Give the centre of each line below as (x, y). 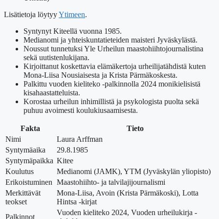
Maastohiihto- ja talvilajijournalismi (111, 182)
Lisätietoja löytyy (31, 15)
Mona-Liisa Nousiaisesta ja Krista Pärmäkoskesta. (100, 75)
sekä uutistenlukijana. (56, 58)
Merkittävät (23, 193)
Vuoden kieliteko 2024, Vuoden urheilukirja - (127, 213)
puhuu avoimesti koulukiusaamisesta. (81, 110)
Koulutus (20, 172)
